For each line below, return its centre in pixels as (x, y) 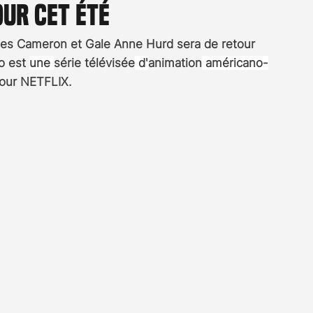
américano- (235, 63)
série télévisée (94, 63)
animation (175, 63)
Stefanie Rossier (188, 42)
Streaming (89, 42)
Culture (279, 42)
